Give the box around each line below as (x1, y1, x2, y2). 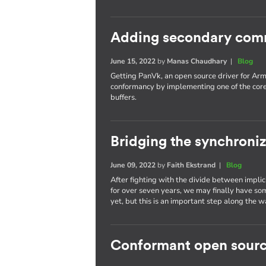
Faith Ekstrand (167, 160, 216, 170)
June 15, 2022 (110, 56, 156, 66)
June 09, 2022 (110, 160, 156, 170)
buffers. (110, 92, 137, 103)
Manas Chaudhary (167, 56, 227, 66)
